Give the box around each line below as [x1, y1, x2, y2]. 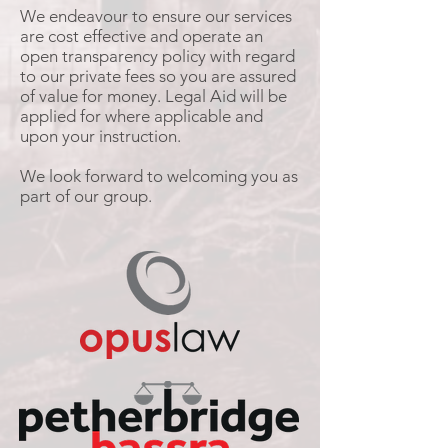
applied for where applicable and [20, 106, 263, 126]
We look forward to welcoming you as [20, 166, 298, 186]
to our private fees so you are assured [20, 66, 296, 86]
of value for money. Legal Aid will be [20, 86, 287, 106]
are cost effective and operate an [20, 26, 263, 46]
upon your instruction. [20, 126, 197, 146]
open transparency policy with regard [20, 46, 295, 66]
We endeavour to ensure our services [20, 6, 292, 26]
